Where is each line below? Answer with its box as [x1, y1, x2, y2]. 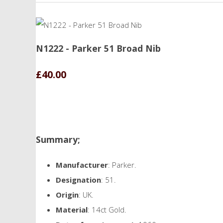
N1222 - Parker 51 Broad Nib [36, 42, 161, 54]
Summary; [36, 133, 80, 145]
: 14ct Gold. [88, 204, 126, 215]
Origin [56, 189, 79, 200]
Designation [56, 174, 101, 185]
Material [56, 204, 88, 215]
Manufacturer [56, 159, 108, 170]
